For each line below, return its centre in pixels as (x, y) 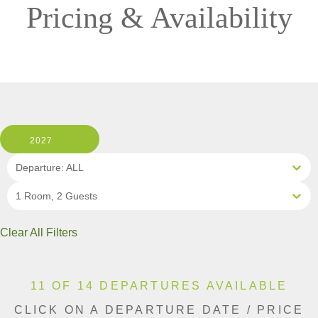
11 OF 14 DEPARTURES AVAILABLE (159, 285)
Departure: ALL (50, 167)
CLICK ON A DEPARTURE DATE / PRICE (159, 309)
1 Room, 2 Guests (56, 196)
